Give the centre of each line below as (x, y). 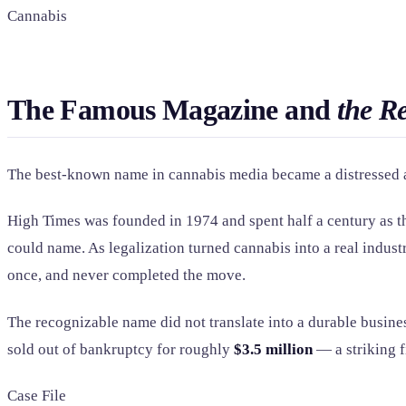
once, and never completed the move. (126, 275)
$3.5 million (273, 349)
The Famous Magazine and (172, 110)
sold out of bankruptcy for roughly (121, 349)
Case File (37, 395)
